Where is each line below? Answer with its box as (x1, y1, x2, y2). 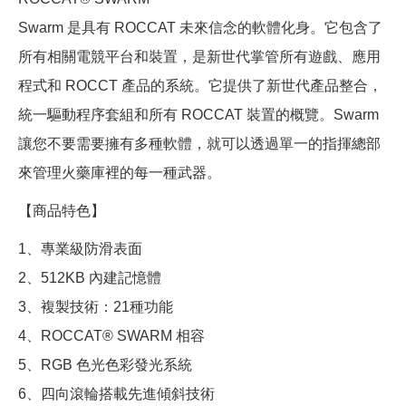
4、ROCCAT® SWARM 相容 (18, 328, 205, 344)
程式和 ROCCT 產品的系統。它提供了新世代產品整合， (18, 78, 382, 94)
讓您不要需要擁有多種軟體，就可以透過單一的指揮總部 (18, 136, 381, 152)
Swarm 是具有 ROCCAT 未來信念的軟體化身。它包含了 (18, 20, 382, 36)
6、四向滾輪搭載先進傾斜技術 (18, 386, 215, 402)
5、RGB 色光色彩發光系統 (18, 357, 192, 373)
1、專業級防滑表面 (18, 241, 142, 257)
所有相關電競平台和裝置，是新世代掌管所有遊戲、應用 (18, 49, 381, 65)
